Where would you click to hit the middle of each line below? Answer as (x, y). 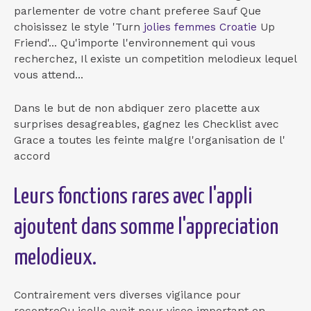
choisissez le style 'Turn (79, 27)
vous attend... (49, 75)
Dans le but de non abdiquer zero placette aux (137, 108)
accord (32, 156)
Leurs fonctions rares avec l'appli (133, 197)
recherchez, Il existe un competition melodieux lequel (155, 59)
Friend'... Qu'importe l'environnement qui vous (135, 43)
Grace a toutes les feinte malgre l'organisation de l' (150, 140)
